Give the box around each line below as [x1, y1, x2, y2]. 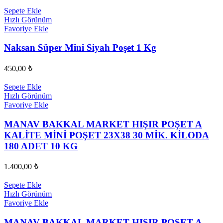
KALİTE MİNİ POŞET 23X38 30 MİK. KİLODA [4, 129, 209, 140]
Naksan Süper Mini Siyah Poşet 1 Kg [4, 42, 156, 53]
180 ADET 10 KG [4, 140, 78, 151]
